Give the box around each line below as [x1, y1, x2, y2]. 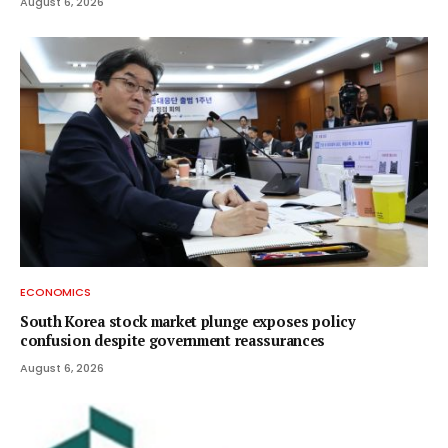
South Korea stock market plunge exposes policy [20, 311, 356, 331]
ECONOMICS [20, 283, 92, 300]
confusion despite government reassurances [20, 330, 326, 350]
